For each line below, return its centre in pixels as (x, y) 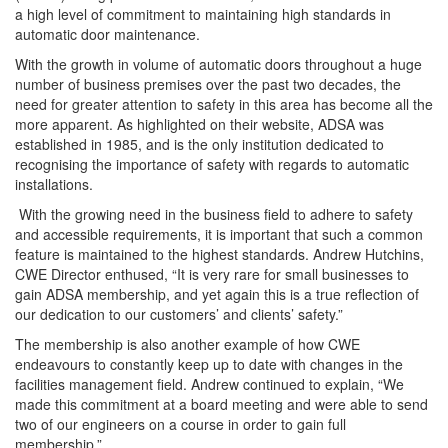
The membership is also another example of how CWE (187, 344)
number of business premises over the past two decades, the (208, 84)
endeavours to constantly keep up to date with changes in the (209, 364)
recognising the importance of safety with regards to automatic (212, 164)
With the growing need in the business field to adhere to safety (214, 214)
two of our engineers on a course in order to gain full (180, 424)
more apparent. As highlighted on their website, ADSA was (199, 124)
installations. (54, 184)
